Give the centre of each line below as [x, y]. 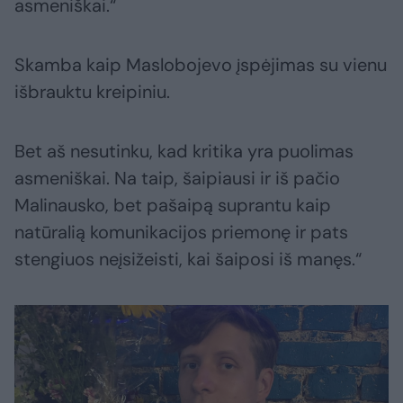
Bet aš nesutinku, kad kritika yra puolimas [184, 152]
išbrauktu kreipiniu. [92, 92]
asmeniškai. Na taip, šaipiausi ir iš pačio [177, 179]
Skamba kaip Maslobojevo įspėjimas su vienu [201, 65]
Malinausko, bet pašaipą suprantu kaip [173, 206]
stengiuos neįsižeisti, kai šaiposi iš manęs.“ [188, 260]
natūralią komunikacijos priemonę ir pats [181, 233]
